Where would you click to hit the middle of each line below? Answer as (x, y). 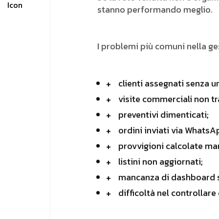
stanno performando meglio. (155, 10)
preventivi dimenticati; (164, 115)
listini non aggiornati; (161, 162)
